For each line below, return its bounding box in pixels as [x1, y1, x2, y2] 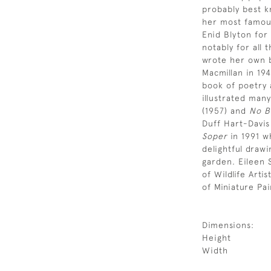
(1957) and [202, 106, 249, 116]
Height [202, 233, 231, 243]
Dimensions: [202, 220, 254, 230]
